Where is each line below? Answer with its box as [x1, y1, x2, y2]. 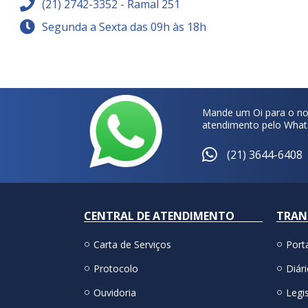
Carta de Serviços [93, 238, 171, 252]
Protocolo [93, 262, 138, 276]
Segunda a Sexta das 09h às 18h [42, 19, 207, 35]
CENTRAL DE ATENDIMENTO [84, 208, 234, 224]
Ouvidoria [93, 286, 136, 300]
